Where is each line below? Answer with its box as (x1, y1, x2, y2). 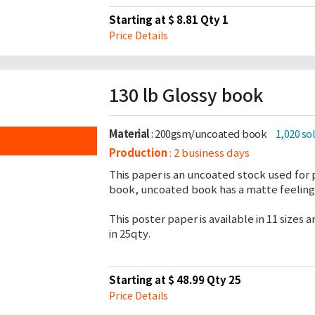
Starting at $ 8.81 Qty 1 (108, 13, 229, 27)
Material (108, 127, 150, 141)
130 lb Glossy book (108, 84, 263, 107)
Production (108, 146, 167, 160)
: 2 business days (167, 146, 250, 160)
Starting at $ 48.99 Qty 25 (108, 274, 241, 287)
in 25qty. (108, 227, 150, 240)
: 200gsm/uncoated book (149, 127, 269, 141)
